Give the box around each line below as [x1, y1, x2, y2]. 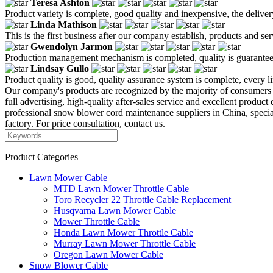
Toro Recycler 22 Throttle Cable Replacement [54, 194, 231, 205]
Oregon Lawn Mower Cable [54, 249, 163, 260]
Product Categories [5, 151, 78, 162]
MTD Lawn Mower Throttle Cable [54, 183, 189, 194]
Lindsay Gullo [30, 63, 89, 74]
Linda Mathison [30, 19, 97, 30]
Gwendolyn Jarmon [30, 41, 113, 52]
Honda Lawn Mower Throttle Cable [54, 227, 193, 238]
